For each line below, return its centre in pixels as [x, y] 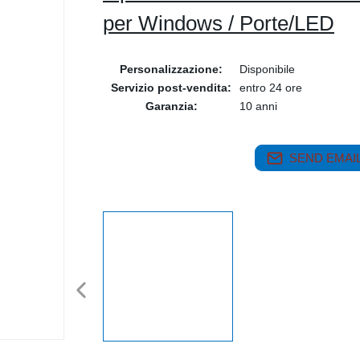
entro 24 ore [271, 88]
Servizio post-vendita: [171, 88]
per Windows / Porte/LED [219, 23]
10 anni [258, 106]
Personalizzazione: [171, 69]
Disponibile [267, 69]
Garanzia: [171, 106]
